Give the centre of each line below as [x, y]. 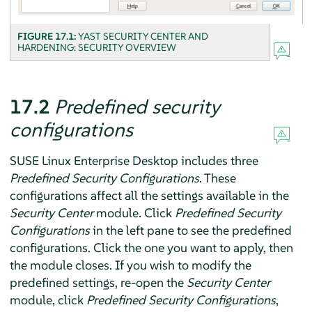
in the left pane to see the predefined [190, 231]
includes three [218, 161]
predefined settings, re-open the [98, 283]
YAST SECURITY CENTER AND [143, 37]
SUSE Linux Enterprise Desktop [94, 161]
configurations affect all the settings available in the [149, 196]
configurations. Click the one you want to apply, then [151, 248]
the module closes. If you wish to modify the [130, 265]
